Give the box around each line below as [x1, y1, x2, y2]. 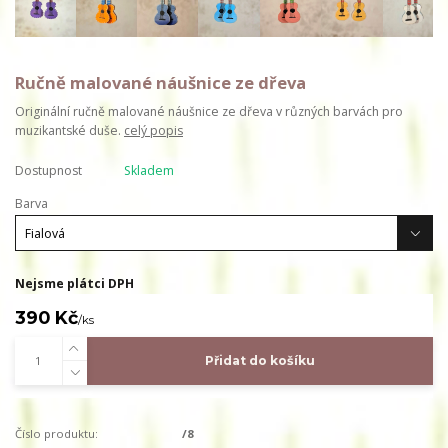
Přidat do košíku [204, 353, 315, 369]
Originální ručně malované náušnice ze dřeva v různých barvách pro [15, 102, 403, 120]
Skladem [123, 162, 174, 180]
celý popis [124, 121, 183, 139]
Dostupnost [15, 162, 82, 180]
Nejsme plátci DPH [15, 275, 134, 293]
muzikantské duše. [15, 121, 124, 139]
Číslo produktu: [15, 426, 98, 442]
